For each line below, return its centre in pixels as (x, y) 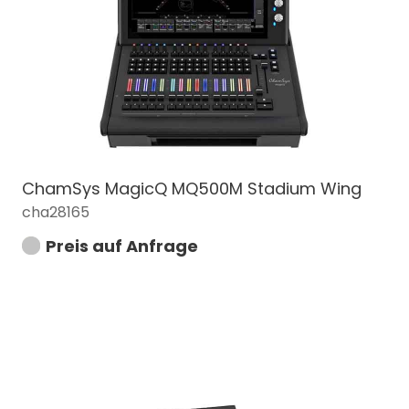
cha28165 (56, 212)
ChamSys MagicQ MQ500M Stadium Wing (192, 188)
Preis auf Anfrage (122, 246)
